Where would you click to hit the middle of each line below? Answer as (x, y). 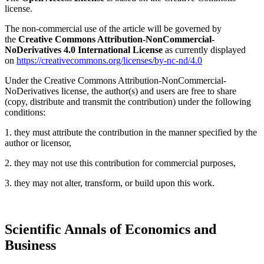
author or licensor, (38, 143)
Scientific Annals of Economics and (110, 229)
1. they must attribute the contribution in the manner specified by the (131, 132)
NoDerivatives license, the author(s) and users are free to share (121, 91)
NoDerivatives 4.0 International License (85, 49)
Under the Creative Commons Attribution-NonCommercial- (115, 80)
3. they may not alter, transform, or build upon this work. (110, 183)
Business (30, 245)
